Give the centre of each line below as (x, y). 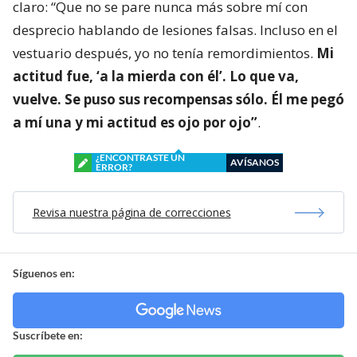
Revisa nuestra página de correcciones (131, 213)
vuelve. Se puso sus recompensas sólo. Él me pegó (178, 100)
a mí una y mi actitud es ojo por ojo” (135, 123)
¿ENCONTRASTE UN (140, 158)
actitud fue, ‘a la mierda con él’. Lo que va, (156, 76)
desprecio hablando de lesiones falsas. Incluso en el (175, 30)
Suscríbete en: (48, 335)
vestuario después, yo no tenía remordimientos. (165, 53)
